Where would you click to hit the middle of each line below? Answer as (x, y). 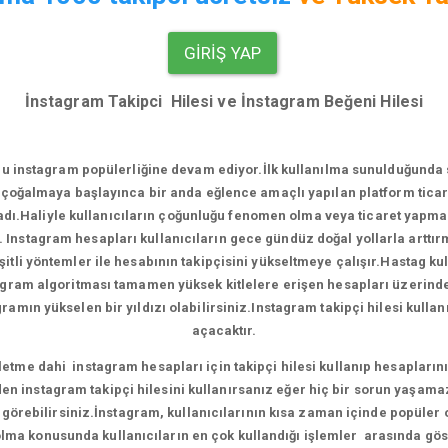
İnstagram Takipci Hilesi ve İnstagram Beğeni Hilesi (224, 101)
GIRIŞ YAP (222, 53)
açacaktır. (224, 330)
